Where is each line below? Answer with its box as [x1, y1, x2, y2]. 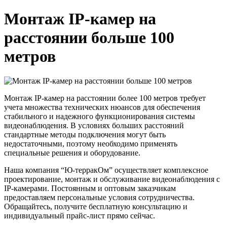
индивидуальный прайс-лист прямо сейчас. [4, 211, 155, 220]
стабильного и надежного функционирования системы [4, 112, 195, 121]
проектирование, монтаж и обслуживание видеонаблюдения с [4, 175, 220, 184]
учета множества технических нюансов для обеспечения [4, 103, 200, 112]
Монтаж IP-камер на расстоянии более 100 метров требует [4, 94, 206, 103]
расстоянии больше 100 [4, 28, 174, 47]
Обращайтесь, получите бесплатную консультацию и [4, 202, 187, 211]
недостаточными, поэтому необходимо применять [4, 139, 177, 148]
